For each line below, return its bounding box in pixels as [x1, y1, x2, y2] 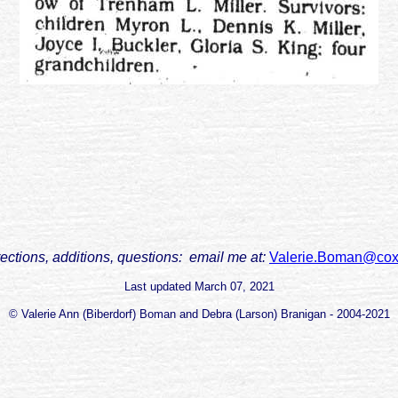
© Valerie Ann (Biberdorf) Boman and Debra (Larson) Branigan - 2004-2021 [8, 307, 390, 322]
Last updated [123, 280, 195, 294]
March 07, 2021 [194, 280, 275, 294]
